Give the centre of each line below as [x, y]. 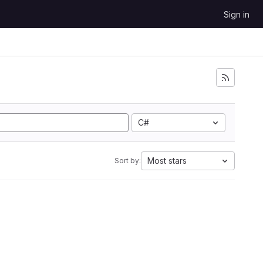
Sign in [237, 14]
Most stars [167, 161]
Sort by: [128, 161]
